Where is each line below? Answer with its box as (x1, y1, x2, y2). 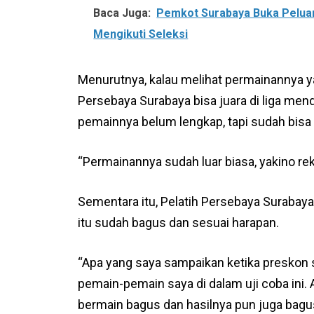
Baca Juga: (93, 6, 151, 20)
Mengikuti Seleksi (93, 27, 189, 41)
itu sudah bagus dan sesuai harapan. (78, 214, 280, 230)
